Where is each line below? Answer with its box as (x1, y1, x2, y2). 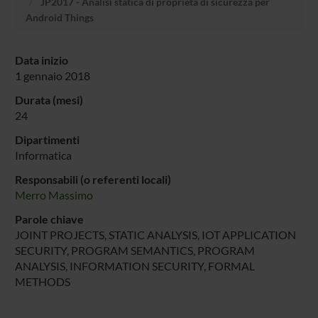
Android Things (25, 11, 94, 23)
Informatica (14, 148, 72, 162)
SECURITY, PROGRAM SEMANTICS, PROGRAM (14, 243, 255, 257)
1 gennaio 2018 (14, 68, 90, 82)
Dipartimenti (14, 132, 79, 146)
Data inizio (14, 53, 68, 67)
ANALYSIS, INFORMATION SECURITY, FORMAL (14, 258, 255, 273)
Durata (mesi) (14, 92, 85, 106)
